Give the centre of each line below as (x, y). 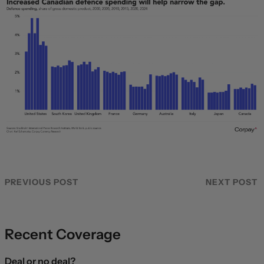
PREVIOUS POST (42, 182)
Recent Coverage (63, 234)
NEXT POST (232, 182)
